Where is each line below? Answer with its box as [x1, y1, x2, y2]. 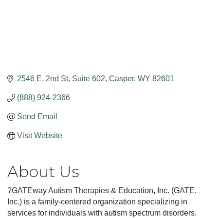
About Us [7, 162, 79, 182]
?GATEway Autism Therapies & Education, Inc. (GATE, [7, 186, 197, 195]
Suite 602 [72, 74, 105, 83]
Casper [109, 74, 134, 83]
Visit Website [17, 131, 62, 140]
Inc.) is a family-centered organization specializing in [7, 198, 187, 206]
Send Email [17, 112, 57, 121]
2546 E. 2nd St [17, 74, 68, 83]
